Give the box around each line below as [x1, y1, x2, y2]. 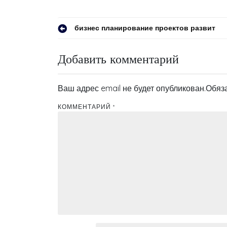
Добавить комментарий [58, 51, 179, 66]
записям [57, 60, 113, 81]
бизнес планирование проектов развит [74, 23, 215, 32]
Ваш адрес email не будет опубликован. [58, 83, 206, 93]
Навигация [57, 22, 131, 42]
